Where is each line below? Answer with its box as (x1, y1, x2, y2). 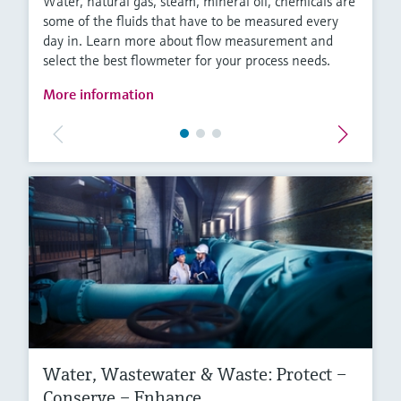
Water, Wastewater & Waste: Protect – (43, 363, 346, 387)
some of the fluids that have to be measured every (43, 12, 338, 30)
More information (43, 85, 154, 104)
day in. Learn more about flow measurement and (43, 31, 333, 50)
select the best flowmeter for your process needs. (43, 51, 330, 70)
